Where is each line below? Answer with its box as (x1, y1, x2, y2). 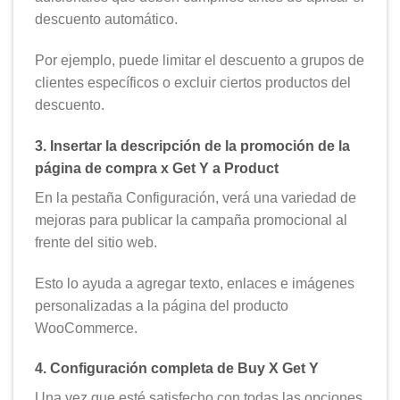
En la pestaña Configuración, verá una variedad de (35, 189, 356, 205)
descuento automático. (35, 12, 178, 28)
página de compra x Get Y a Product (35, 160, 279, 176)
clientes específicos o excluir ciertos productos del (35, 75, 351, 91)
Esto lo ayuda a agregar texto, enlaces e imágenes (35, 275, 354, 291)
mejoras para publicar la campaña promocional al (35, 212, 347, 228)
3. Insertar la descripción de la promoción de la (35, 137, 350, 154)
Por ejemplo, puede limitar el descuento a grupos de (35, 53, 364, 69)
